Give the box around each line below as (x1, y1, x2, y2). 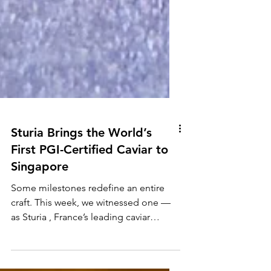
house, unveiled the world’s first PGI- (11, 254, 166, 266)
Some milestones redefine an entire (11, 211, 165, 223)
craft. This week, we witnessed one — (11, 225, 171, 237)
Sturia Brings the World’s (11, 154, 152, 169)
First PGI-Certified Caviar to (11, 171, 168, 186)
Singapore (11, 188, 68, 203)
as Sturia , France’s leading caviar (11, 240, 150, 252)
